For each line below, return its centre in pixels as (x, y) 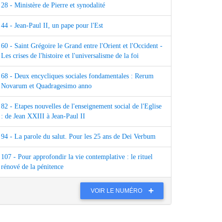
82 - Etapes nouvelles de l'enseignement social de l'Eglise (81, 107)
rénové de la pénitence (32, 167)
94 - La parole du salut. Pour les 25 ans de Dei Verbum (78, 137)
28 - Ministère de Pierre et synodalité (53, 5)
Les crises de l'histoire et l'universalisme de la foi (70, 56)
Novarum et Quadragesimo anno (46, 86)
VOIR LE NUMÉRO (117, 191)
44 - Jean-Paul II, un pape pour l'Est (52, 26)
